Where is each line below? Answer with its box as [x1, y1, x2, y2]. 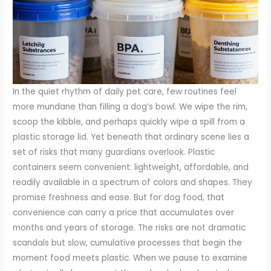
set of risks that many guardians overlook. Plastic [13, 146, 215, 158]
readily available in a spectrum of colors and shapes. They [13, 177, 253, 189]
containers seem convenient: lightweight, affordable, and [13, 162, 249, 174]
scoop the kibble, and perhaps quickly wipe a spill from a [13, 116, 246, 128]
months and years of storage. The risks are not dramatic [13, 222, 246, 234]
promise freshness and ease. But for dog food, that [13, 192, 225, 204]
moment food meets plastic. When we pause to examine [13, 252, 248, 264]
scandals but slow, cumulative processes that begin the [13, 237, 243, 249]
